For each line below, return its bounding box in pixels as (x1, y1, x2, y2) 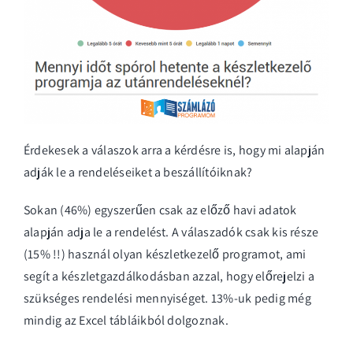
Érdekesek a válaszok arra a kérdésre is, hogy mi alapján (24, 142, 325, 159)
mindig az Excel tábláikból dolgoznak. (24, 312, 229, 329)
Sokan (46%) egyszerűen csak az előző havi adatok (24, 202, 297, 219)
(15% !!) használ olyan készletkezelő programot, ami (24, 246, 307, 263)
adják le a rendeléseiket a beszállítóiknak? (24, 164, 253, 181)
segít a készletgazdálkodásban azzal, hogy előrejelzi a (24, 268, 314, 285)
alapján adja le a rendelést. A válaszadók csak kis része (24, 224, 319, 241)
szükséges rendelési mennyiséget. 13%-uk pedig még (24, 290, 311, 307)
